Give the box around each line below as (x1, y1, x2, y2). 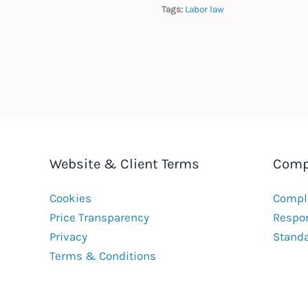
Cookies (49, 190, 91, 205)
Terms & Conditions (49, 248, 156, 263)
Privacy (49, 229, 87, 243)
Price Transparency (49, 210, 149, 224)
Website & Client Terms (49, 155, 199, 173)
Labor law (184, 3, 224, 14)
